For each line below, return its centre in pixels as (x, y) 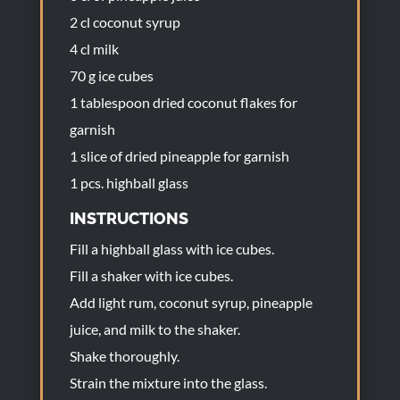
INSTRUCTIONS (129, 218)
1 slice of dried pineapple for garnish (179, 156)
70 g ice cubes (111, 75)
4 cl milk (94, 49)
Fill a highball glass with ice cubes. (171, 249)
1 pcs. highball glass (129, 183)
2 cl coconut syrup (125, 22)
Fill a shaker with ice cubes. (151, 275)
